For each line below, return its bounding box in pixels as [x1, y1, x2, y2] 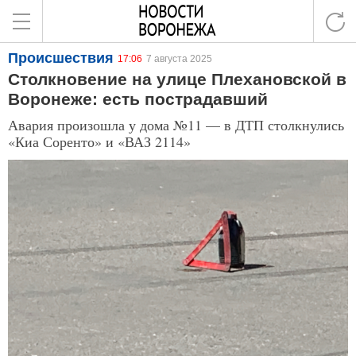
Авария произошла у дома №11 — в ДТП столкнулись [8, 115, 344, 134]
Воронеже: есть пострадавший [8, 90, 268, 108]
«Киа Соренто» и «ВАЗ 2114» [8, 132, 191, 151]
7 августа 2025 [146, 53, 212, 64]
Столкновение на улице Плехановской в [8, 70, 346, 88]
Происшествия [8, 50, 114, 66]
